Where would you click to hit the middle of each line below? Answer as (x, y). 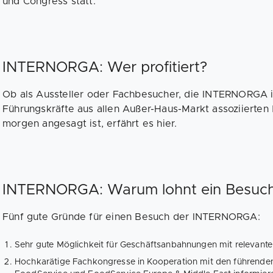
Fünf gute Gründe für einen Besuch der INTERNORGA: (131, 217)
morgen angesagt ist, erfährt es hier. (90, 124)
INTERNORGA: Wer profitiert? (105, 68)
